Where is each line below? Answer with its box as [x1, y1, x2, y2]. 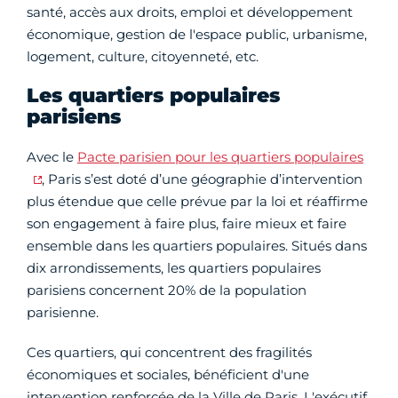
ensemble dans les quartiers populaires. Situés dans [27, 237, 367, 255]
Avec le [27, 148, 77, 166]
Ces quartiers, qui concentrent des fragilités [27, 344, 312, 362]
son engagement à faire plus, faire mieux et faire [27, 215, 346, 233]
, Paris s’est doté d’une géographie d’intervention [41, 171, 362, 188]
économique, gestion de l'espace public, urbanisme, [27, 26, 367, 44]
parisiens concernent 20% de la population [27, 282, 306, 299]
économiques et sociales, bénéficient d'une [27, 366, 309, 384]
